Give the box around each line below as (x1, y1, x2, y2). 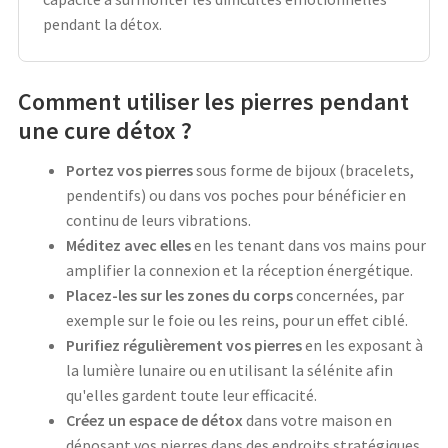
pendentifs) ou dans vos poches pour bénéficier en (66, 184, 406, 205)
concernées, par (293, 284, 404, 305)
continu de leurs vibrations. (66, 209, 251, 230)
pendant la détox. (43, 13, 162, 34)
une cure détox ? (18, 114, 192, 146)
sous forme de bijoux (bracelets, (193, 159, 414, 180)
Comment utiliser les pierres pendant (18, 85, 409, 117)
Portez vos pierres (66, 159, 193, 180)
